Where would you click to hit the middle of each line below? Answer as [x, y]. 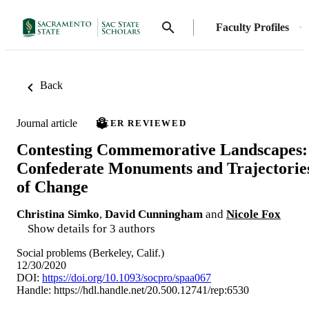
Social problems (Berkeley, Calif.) [90, 252]
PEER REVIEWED [141, 123]
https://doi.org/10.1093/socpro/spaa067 [127, 277]
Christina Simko [58, 214]
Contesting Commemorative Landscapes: [162, 149]
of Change [52, 187]
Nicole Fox [253, 214]
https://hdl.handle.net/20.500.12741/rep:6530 [151, 290]
